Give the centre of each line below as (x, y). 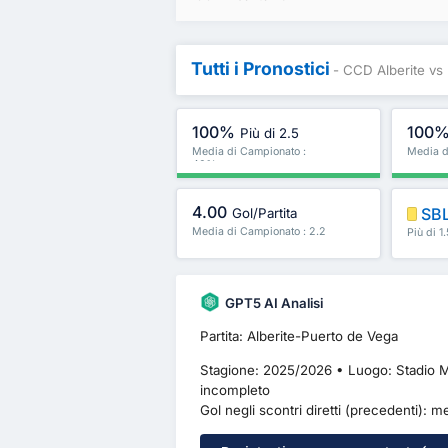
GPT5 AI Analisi (274, 302)
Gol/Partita (265, 213)
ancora (424, 245)
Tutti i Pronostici (260, 69)
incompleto (235, 389)
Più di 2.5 (270, 133)
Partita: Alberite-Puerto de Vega (299, 336)
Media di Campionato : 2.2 (259, 232)
